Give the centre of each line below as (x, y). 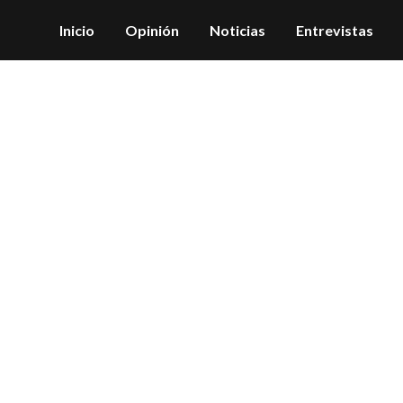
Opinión (152, 30)
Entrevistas (335, 30)
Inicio (77, 30)
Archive (201, 210)
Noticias (237, 30)
